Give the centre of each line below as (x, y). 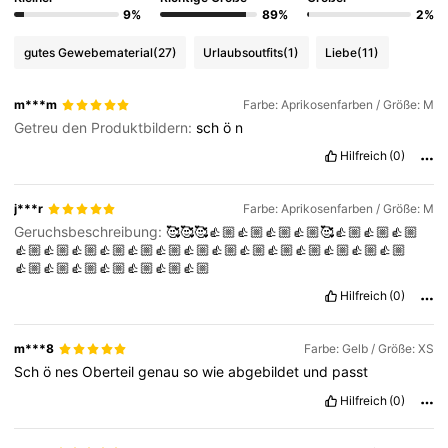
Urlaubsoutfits (243, 52)
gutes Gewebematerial (88, 52)
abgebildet (266, 372)
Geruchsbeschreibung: (90, 232)
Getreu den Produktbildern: (105, 128)
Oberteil (110, 372)
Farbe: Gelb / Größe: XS (368, 349)
